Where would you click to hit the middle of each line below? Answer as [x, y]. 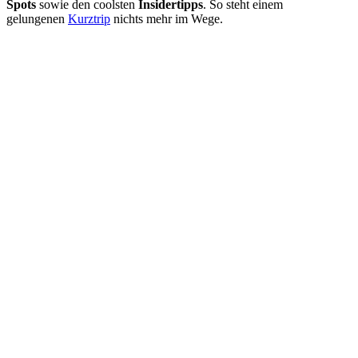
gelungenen [37, 19]
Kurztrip [89, 19]
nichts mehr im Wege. [167, 19]
